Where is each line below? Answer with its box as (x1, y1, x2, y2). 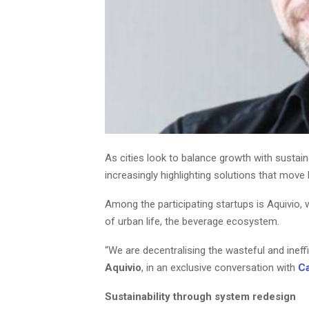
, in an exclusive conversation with (141, 261, 298, 274)
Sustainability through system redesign (105, 290, 296, 303)
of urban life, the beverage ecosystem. (105, 215, 279, 228)
